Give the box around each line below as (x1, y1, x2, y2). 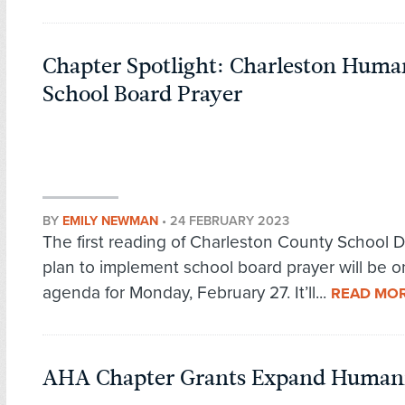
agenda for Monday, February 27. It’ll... (42, 282, 331, 304)
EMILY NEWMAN (62, 213, 158, 230)
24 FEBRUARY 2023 (170, 213, 289, 230)
